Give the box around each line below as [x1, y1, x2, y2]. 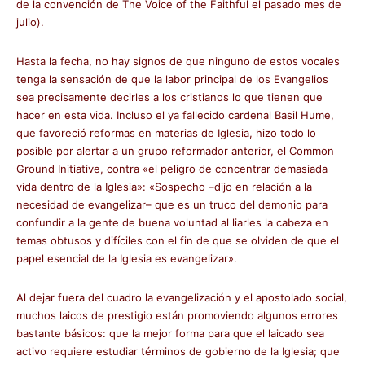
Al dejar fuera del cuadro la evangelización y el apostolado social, [16, 291, 347, 304]
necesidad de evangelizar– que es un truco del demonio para [16, 198, 328, 211]
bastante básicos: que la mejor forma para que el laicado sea [16, 327, 324, 340]
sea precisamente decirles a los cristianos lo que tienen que [16, 90, 323, 103]
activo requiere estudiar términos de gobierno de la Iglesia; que [16, 345, 340, 358]
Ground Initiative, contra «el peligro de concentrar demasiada [16, 162, 328, 175]
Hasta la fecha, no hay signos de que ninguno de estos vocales [16, 55, 340, 68]
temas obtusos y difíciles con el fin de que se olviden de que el [16, 234, 339, 247]
